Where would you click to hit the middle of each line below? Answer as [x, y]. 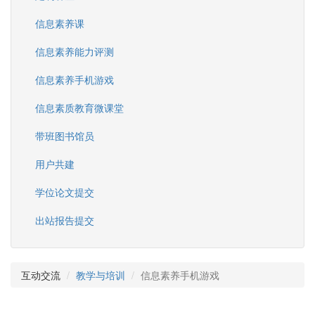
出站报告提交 [65, 220]
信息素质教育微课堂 [79, 108]
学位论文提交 [65, 192]
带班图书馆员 [65, 136]
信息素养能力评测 [75, 52]
